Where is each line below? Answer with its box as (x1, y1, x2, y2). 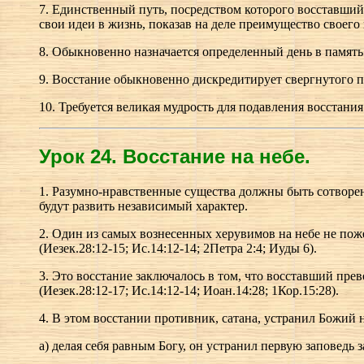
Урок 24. (39, 145, 123, 167)
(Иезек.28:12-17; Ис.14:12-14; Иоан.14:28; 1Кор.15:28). (39, 283, 339, 297)
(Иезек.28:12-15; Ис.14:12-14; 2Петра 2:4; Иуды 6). (39, 240, 317, 255)
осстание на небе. (136, 145, 310, 167)
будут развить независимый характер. (39, 198, 248, 213)
